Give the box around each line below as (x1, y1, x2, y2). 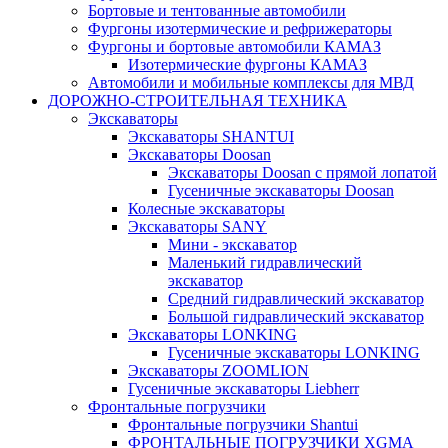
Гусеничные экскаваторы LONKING (168, 344, 420, 361)
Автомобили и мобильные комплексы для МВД (88, 74, 414, 91)
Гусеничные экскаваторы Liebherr (128, 380, 359, 397)
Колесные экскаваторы (128, 200, 285, 217)
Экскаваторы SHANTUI (128, 128, 294, 145)
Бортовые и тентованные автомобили (88, 2, 346, 19)
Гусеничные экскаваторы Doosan (168, 182, 394, 199)
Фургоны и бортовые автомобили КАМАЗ (88, 38, 381, 55)
